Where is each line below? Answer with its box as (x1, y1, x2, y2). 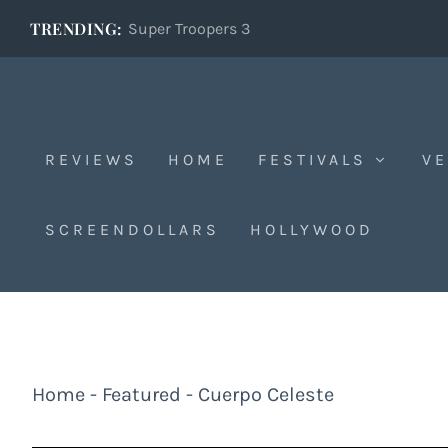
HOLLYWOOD (250, 220, 374, 239)
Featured (102, 382, 181, 406)
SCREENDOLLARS (45, 220, 220, 239)
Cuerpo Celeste (198, 382, 334, 406)
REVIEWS (45, 150, 138, 169)
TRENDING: (30, 17, 123, 39)
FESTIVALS (258, 150, 367, 169)
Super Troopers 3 (127, 18, 250, 38)
